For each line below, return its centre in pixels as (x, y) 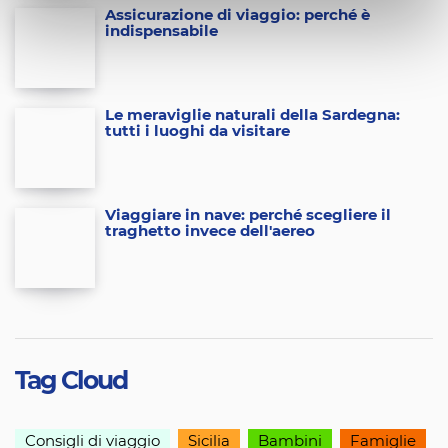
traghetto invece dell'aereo (210, 231)
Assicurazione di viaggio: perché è (237, 15)
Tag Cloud (71, 381)
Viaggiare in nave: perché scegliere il (248, 215)
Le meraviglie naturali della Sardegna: (252, 115)
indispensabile (161, 31)
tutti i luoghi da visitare (197, 131)
